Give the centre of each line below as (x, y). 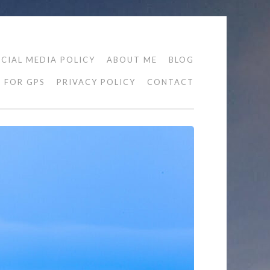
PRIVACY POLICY (96, 82)
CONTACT (171, 82)
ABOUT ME (132, 60)
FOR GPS (25, 82)
